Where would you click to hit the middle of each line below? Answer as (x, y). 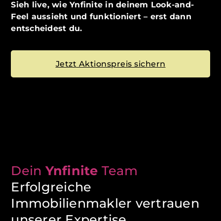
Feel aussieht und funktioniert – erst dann (101, 17)
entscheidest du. (47, 29)
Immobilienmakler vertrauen (105, 203)
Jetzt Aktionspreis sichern (110, 64)
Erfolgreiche (51, 187)
